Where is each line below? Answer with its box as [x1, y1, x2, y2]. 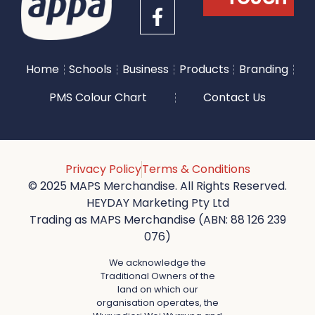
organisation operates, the [96, 296, 219, 309]
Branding [239, 61, 289, 78]
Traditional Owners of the [100, 269, 215, 282]
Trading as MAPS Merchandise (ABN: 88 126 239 [29, 212, 286, 229]
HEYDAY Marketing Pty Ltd [86, 195, 229, 212]
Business [122, 61, 169, 78]
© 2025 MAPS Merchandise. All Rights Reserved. [28, 178, 287, 195]
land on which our [117, 283, 198, 295]
